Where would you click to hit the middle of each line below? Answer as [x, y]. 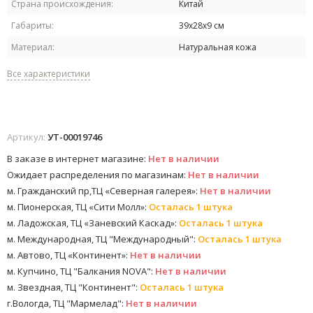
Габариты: [32, 26]
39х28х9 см [202, 26]
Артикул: [27, 137]
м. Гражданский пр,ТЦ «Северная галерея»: [103, 191]
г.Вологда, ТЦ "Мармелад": [66, 304]
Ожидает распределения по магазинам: [97, 175]
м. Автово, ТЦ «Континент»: [68, 255]
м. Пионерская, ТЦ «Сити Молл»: [78, 207]
